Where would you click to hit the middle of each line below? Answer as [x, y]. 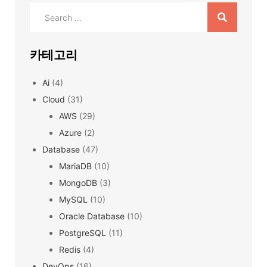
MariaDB [75, 166]
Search [43, 10]
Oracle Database [92, 216]
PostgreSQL [83, 233]
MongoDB [78, 183]
